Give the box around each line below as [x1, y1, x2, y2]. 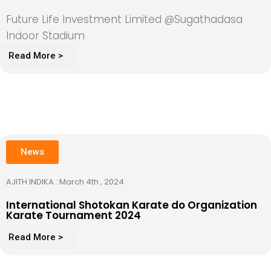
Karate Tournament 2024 [6, 207, 141, 223]
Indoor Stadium [6, 28, 85, 43]
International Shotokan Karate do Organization [6, 197, 257, 212]
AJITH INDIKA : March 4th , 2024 [6, 175, 126, 188]
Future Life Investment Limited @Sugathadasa [6, 11, 243, 27]
